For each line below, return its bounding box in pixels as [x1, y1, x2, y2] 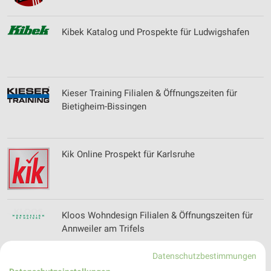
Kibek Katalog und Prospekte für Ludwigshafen [62, 27, 249, 38]
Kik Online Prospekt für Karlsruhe [62, 149, 195, 160]
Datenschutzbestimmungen [152, 251, 257, 261]
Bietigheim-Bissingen [62, 101, 146, 112]
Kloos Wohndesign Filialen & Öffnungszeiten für [62, 210, 253, 221]
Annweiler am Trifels [62, 223, 145, 234]
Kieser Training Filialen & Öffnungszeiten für [62, 88, 237, 99]
